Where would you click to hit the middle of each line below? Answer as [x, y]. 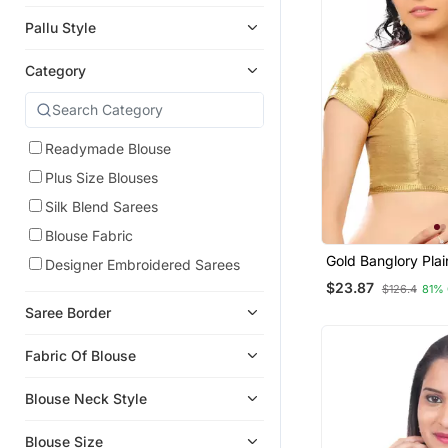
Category [55, 70]
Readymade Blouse [108, 148]
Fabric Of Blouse [80, 355]
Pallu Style [60, 27]
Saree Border [68, 312]
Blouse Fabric [89, 235]
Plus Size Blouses [101, 177]
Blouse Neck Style [86, 398]
